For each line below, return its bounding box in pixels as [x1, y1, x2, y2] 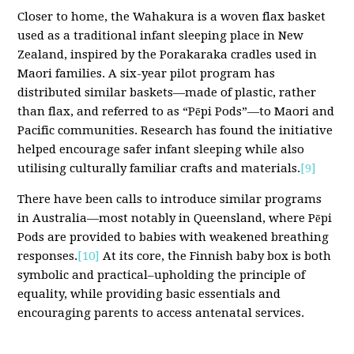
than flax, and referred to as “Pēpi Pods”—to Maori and [17, 104, 335, 119]
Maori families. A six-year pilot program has [17, 66, 276, 81]
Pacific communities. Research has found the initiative [17, 123, 333, 138]
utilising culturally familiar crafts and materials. [17, 161, 301, 176]
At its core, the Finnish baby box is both [100, 249, 332, 264]
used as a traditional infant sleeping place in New [17, 28, 304, 43]
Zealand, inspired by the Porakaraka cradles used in [17, 47, 318, 62]
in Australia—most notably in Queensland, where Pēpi [17, 211, 333, 226]
